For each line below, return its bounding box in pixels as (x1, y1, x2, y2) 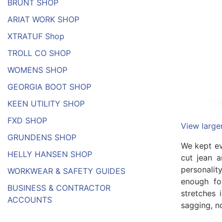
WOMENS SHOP (7, 65, 67, 75)
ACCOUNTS (7, 195, 52, 205)
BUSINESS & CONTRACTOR (7, 183, 111, 193)
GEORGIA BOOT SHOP (7, 82, 91, 92)
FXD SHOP (7, 115, 47, 126)
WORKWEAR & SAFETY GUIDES (7, 166, 125, 176)
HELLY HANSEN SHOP (7, 149, 92, 160)
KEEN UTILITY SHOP (7, 99, 85, 109)
